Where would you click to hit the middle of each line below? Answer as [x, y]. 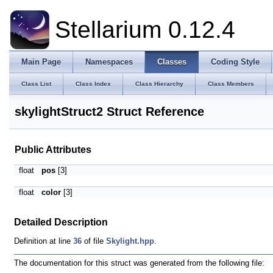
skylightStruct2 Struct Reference [109, 112]
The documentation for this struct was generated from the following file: [139, 263]
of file [94, 241]
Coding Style [235, 62]
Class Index [93, 84]
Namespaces [109, 62]
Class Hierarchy [159, 84]
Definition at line [44, 241]
